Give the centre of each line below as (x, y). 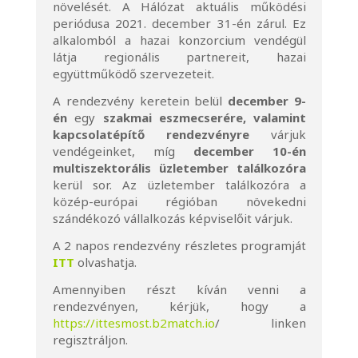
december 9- (267, 101)
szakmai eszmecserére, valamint (205, 117)
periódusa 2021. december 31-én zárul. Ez (179, 23)
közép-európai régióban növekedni (179, 201)
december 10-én (250, 151)
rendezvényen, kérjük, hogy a (179, 306)
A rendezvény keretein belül (140, 101)
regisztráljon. (90, 340)
